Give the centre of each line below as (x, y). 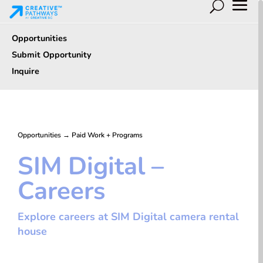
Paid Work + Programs (107, 135)
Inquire (26, 71)
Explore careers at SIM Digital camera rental (128, 217)
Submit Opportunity (52, 55)
